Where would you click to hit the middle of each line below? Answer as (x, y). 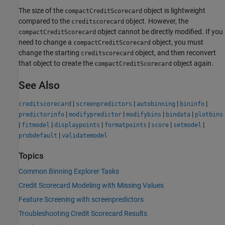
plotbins (209, 114)
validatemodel (85, 135)
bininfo (192, 104)
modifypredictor (95, 114)
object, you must (177, 42)
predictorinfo (41, 114)
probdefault (38, 135)
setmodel (187, 125)
